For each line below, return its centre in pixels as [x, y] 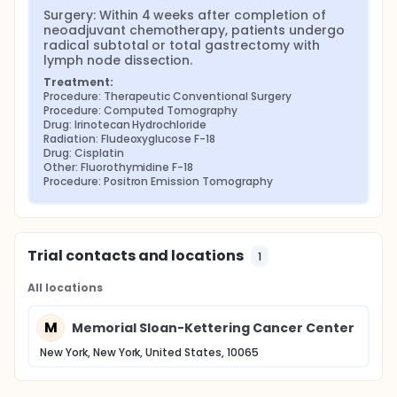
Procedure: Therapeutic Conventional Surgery [167, 96]
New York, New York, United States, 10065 [149, 352]
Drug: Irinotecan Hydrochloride [125, 125]
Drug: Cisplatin [84, 153]
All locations [65, 288]
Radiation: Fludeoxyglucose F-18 [130, 139]
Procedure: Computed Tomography [141, 110]
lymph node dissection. [118, 60]
